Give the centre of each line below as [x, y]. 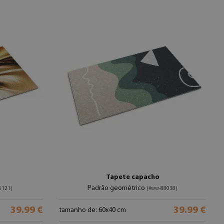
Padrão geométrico [117, 188]
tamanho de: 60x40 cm [92, 210]
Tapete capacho [132, 177]
